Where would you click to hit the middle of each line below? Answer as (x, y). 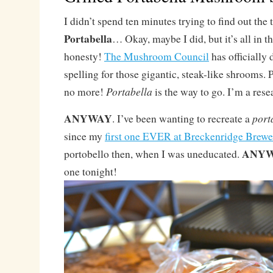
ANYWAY (88, 118)
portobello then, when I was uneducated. (153, 154)
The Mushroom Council (156, 56)
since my (84, 136)
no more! (85, 92)
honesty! (84, 56)
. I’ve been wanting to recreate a (182, 119)
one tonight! (90, 172)
